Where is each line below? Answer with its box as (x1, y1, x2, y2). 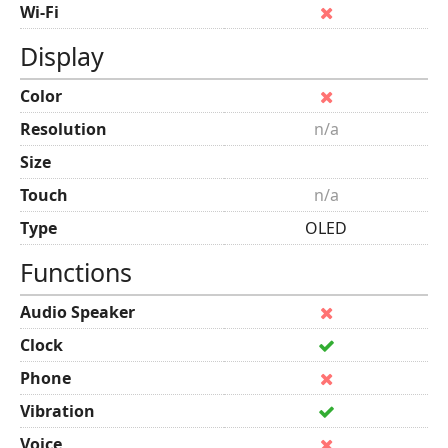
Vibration (20, 400, 95, 422)
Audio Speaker (20, 301, 135, 323)
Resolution (20, 118, 107, 140)
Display (20, 39, 104, 73)
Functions (20, 255, 132, 289)
